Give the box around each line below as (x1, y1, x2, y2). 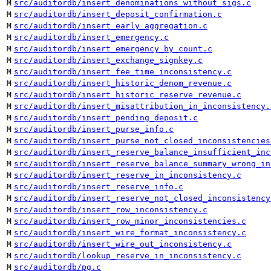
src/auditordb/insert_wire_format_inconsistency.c (14, 228, 246, 237)
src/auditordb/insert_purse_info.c (14, 125, 174, 134)
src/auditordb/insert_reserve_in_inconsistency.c (14, 171, 241, 180)
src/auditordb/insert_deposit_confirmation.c (14, 10, 222, 19)
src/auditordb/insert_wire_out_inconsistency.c (14, 240, 232, 249)
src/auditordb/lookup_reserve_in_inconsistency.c (14, 251, 241, 260)
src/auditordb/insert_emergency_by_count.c (14, 44, 212, 53)
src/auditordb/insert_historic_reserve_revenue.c (14, 90, 241, 99)
